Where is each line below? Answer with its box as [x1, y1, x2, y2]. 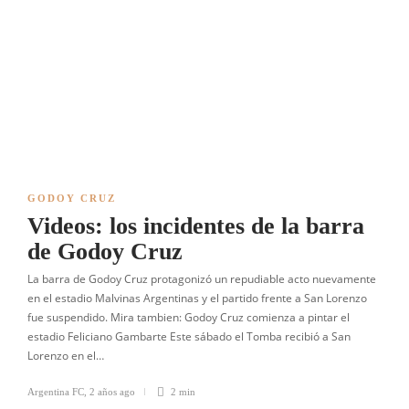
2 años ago [89, 386, 135, 397]
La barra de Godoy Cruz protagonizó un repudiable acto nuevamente [27, 271, 376, 287]
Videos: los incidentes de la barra [27, 213, 364, 239]
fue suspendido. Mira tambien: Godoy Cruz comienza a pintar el [27, 309, 350, 325]
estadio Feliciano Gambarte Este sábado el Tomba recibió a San [27, 329, 351, 344]
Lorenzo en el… [27, 348, 104, 363]
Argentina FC [27, 386, 84, 397]
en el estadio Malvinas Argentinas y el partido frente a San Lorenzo [27, 290, 367, 306]
